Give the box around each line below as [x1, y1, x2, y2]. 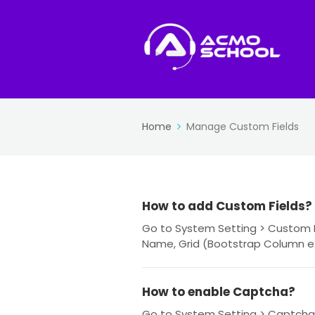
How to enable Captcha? [142, 283, 295, 300]
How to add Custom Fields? [142, 198, 312, 214]
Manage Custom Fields [186, 120, 299, 134]
